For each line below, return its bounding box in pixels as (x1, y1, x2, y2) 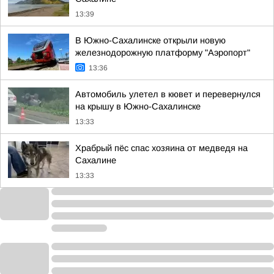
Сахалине (75, 155, 116, 165)
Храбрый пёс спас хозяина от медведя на (75, 143, 248, 153)
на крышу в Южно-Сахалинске (75, 102, 201, 111)
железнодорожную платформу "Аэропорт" (75, 48, 250, 57)
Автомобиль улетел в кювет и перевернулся (75, 89, 261, 99)
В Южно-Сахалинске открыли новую (75, 35, 226, 45)
